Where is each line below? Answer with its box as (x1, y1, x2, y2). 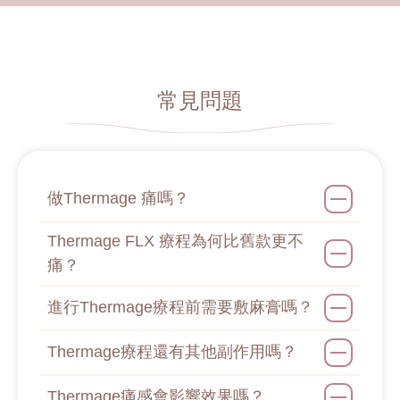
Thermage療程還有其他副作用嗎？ (47, 343, 297, 362)
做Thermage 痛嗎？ (47, 189, 189, 208)
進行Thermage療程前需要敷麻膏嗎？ (47, 298, 313, 317)
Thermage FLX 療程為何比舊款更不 (47, 231, 304, 250)
